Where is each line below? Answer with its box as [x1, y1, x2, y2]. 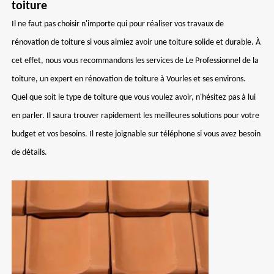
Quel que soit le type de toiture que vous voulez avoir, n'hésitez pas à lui [12, 93, 256, 102]
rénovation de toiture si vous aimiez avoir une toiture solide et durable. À [12, 38, 261, 47]
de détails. [12, 148, 47, 157]
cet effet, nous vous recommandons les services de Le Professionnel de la [12, 56, 259, 65]
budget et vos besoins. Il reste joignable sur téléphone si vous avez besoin [12, 130, 261, 139]
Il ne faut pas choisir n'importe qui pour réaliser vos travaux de [12, 20, 224, 29]
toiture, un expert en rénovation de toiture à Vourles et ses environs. [12, 75, 246, 84]
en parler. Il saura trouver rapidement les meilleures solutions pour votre [12, 111, 259, 120]
